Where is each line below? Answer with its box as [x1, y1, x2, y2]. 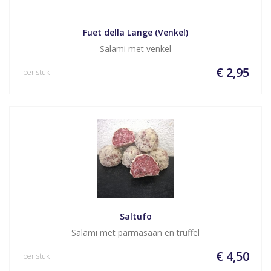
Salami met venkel [100, 43, 171, 54]
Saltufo [119, 211, 152, 222]
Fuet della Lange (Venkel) [83, 27, 188, 38]
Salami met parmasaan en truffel [71, 227, 200, 238]
